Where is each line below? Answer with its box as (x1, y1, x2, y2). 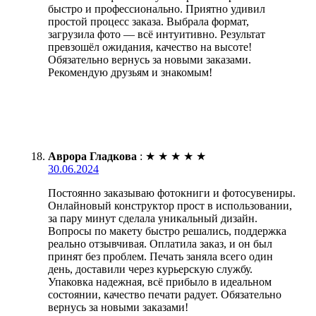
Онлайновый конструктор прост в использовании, (48, 200, 292, 212)
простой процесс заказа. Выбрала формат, (48, 16, 249, 28)
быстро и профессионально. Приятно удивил (48, 3, 265, 16)
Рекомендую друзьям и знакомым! (48, 66, 212, 79)
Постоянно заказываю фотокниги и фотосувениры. (48, 187, 296, 200)
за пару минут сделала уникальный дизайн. (48, 212, 257, 225)
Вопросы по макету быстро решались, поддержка (48, 225, 286, 238)
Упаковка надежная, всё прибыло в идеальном (48, 276, 272, 288)
